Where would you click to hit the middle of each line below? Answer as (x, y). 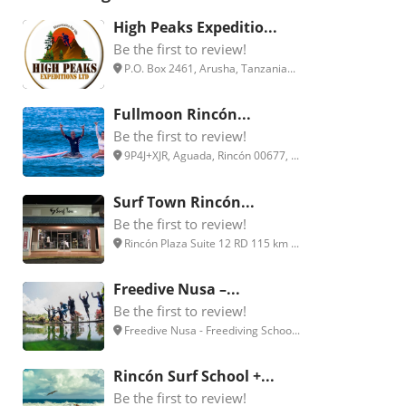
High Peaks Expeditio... (195, 27)
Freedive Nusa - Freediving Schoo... (211, 330)
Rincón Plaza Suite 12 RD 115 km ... (210, 243)
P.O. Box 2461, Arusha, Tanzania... (208, 68)
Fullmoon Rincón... (182, 115)
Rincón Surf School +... (194, 377)
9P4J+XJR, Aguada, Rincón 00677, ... (210, 156)
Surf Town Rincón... (184, 202)
